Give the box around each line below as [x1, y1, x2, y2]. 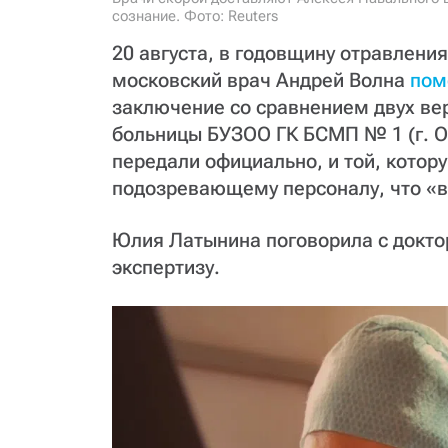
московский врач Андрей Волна [112, 68, 410, 92]
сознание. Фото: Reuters [112, 7, 278, 25]
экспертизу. [112, 255, 220, 279]
